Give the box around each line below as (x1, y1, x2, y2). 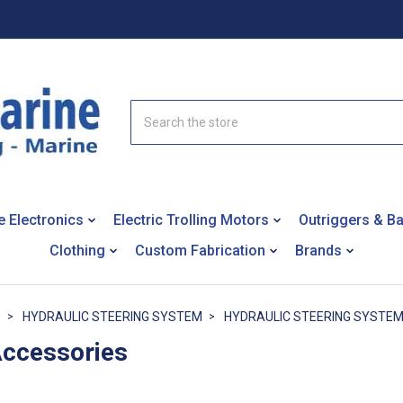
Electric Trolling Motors (113, 210, 270, 228)
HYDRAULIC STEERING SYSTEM (22, 309, 202, 324)
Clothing (49, 241, 106, 259)
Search (130, 101, 171, 116)
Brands (294, 241, 342, 259)
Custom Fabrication (135, 241, 265, 259)
